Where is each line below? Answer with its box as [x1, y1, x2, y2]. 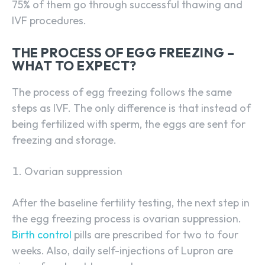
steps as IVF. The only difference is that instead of [12, 101, 251, 115]
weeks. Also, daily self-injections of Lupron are [12, 244, 233, 258]
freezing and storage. [12, 133, 117, 147]
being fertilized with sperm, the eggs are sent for [12, 117, 245, 131]
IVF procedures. [12, 14, 86, 28]
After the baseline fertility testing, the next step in [12, 196, 250, 210]
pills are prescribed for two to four [72, 228, 238, 242]
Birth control [12, 228, 72, 242]
